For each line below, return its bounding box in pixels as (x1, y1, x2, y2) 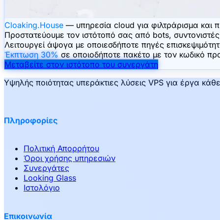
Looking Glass (24, 173, 76, 183)
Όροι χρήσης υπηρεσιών (24, 153, 115, 164)
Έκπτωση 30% (4, 49, 58, 59)
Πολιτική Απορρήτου (24, 143, 99, 154)
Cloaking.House (4, 20, 63, 30)
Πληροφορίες (4, 115, 57, 126)
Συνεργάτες (24, 163, 69, 173)
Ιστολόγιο (24, 183, 60, 193)
